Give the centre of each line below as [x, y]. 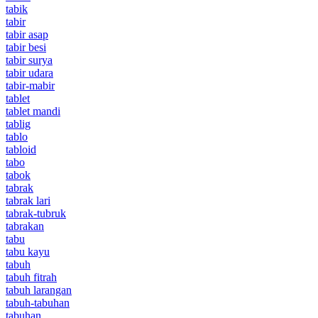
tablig [18, 124]
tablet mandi [33, 111]
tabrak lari [28, 200]
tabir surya [29, 60]
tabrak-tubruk [36, 213]
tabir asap [27, 34]
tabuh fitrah [31, 277]
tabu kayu [28, 251]
